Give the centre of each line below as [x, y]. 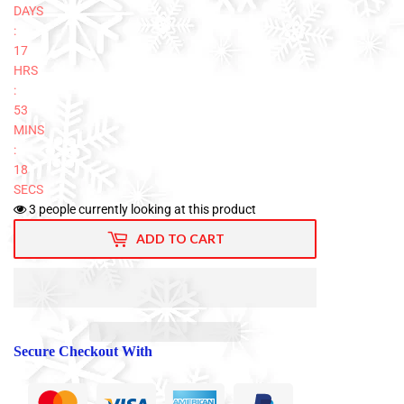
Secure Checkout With [83, 351]
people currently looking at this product [146, 209]
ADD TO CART [180, 239]
